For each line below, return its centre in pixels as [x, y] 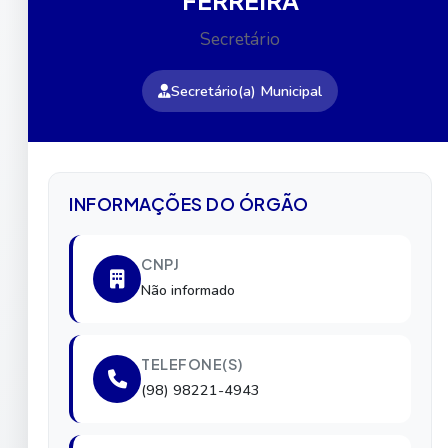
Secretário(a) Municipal [246, 90]
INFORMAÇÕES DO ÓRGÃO [188, 203]
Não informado [188, 289]
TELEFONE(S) [192, 363]
